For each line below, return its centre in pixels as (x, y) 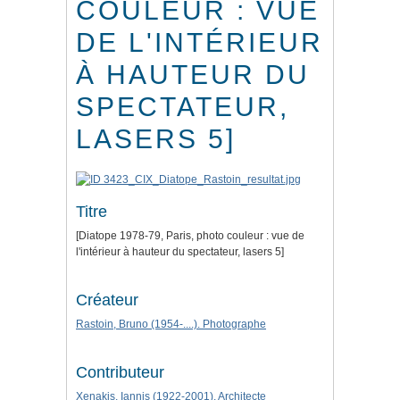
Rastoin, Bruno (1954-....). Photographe (171, 325)
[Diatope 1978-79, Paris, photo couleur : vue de (190, 236)
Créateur (107, 300)
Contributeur (120, 373)
